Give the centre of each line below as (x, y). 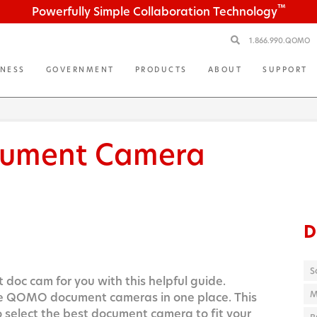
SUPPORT (285, 70)
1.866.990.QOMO (281, 41)
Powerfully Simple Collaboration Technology (154, 12)
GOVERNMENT (80, 70)
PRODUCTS (161, 70)
